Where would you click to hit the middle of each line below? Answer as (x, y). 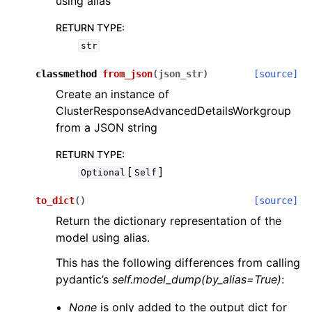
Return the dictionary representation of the (169, 221)
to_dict (55, 201)
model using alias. (103, 237)
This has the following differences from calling (178, 263)
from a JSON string (107, 127)
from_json (127, 74)
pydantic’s (84, 279)
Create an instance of (112, 94)
